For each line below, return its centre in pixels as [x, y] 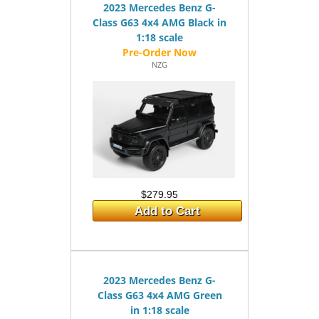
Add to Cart [167, 211]
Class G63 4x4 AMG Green [159, 295]
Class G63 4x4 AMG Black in [159, 22]
